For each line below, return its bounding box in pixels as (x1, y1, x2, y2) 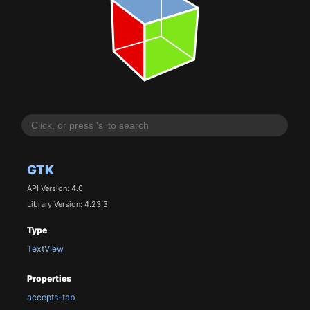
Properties (26, 273, 71, 284)
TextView (26, 244, 64, 255)
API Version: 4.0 (26, 183, 83, 194)
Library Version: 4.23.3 (26, 199, 108, 209)
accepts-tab (26, 292, 75, 303)
